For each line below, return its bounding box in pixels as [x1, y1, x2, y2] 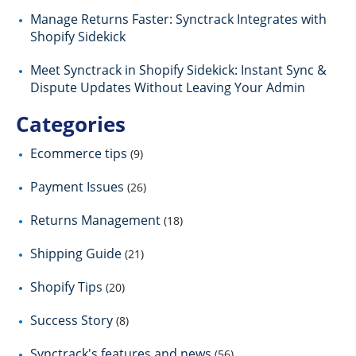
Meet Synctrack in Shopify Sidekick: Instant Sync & [30, 60, 327, 79]
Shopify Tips [30, 277, 103, 296]
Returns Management [30, 211, 161, 229]
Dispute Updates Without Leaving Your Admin [30, 78, 305, 96]
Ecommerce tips [30, 144, 127, 162]
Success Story [30, 311, 113, 329]
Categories [16, 109, 126, 138]
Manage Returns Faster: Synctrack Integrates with [30, 10, 327, 28]
